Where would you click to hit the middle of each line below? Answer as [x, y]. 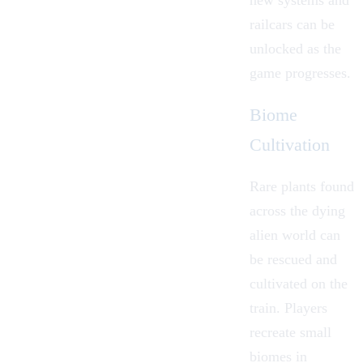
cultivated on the [299, 284]
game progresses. [300, 73]
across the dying [297, 211]
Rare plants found [302, 187]
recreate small [290, 333]
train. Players [288, 308]
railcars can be [292, 24]
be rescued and [293, 260]
